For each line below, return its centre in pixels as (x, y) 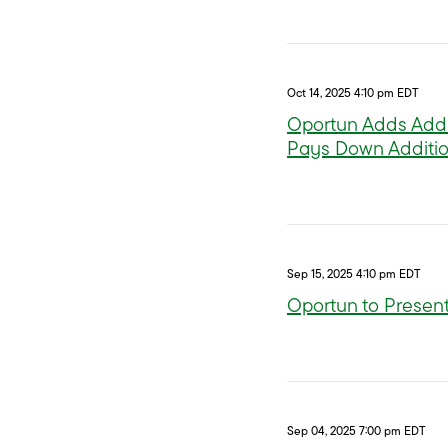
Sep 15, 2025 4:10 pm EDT (354, 273)
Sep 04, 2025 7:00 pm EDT (356, 430)
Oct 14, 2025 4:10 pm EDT (353, 92)
